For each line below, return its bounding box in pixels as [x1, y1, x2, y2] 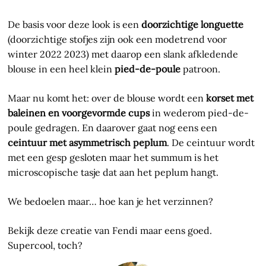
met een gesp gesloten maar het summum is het [8, 151, 219, 164]
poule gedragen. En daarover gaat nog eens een [8, 122, 218, 134]
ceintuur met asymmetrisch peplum [8, 137, 167, 149]
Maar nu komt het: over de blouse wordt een [8, 92, 207, 104]
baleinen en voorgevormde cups [8, 107, 150, 119]
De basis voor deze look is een [8, 18, 142, 31]
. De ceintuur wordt [167, 137, 255, 149]
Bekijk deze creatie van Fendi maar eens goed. [8, 224, 213, 237]
